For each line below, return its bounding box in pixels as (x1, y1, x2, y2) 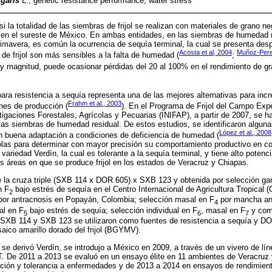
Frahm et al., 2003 (68, 99, 121, 107)
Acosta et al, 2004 (179, 49, 232, 56)
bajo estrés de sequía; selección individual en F (27, 205, 197, 215)
